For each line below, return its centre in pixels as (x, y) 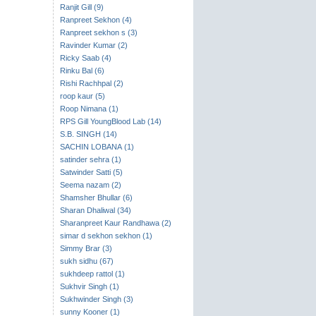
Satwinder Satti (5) (91, 172)
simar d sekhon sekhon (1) (106, 236)
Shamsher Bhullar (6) (96, 197)
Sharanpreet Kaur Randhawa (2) (115, 223)
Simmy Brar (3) (86, 248)
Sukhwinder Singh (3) (96, 299)
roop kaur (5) (82, 96)
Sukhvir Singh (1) (89, 286)
